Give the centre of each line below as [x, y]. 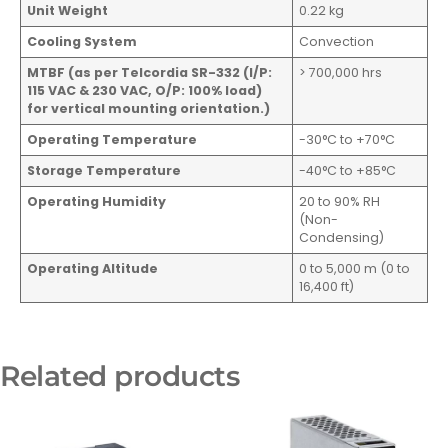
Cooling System [82, 41]
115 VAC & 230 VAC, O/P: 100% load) [145, 90]
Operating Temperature [112, 139]
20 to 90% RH [340, 201]
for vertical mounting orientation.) [149, 108]
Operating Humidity [97, 201]
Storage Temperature [104, 170]
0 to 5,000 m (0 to [355, 268]
